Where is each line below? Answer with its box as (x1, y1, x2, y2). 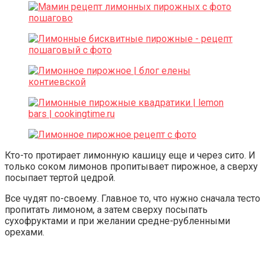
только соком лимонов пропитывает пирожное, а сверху (5, 161, 258, 173)
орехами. (5, 227, 44, 238)
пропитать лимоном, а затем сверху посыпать (5, 204, 208, 216)
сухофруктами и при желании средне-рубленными (5, 215, 230, 227)
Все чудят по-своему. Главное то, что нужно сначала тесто (5, 193, 260, 205)
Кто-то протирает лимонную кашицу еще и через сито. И (5, 150, 256, 161)
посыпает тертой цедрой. (5, 172, 115, 184)
